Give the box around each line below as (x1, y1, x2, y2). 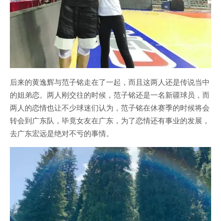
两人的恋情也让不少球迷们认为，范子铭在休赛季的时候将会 (10, 102, 210, 112)
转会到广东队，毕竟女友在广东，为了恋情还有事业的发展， (10, 114, 210, 125)
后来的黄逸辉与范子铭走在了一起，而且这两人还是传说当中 (10, 76, 210, 87)
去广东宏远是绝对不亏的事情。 (10, 127, 113, 138)
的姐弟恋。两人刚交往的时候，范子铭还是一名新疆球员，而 (10, 89, 210, 100)
